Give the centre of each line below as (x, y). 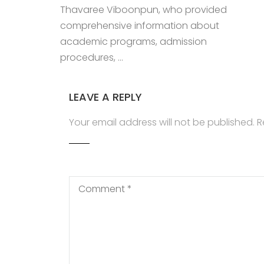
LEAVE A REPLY (105, 97)
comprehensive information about (140, 26)
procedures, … (92, 57)
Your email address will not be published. (162, 122)
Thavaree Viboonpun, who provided (143, 10)
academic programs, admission (133, 42)
